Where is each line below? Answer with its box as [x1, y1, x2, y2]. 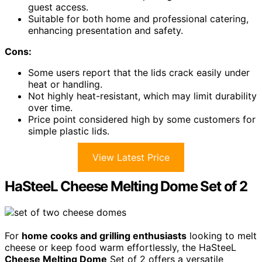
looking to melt [187, 229, 257, 242]
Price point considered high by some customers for [28, 113, 256, 125]
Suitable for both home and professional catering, [28, 12, 249, 25]
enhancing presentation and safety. [28, 24, 183, 36]
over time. [28, 101, 73, 113]
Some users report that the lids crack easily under [28, 66, 250, 78]
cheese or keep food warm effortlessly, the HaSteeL [5, 241, 236, 253]
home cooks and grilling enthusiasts [22, 229, 187, 242]
